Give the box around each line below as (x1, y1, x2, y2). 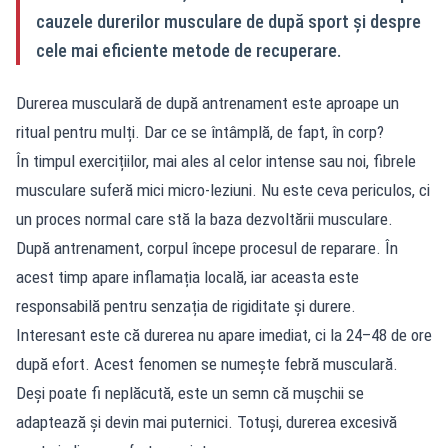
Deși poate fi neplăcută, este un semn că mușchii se (16, 383, 364, 403)
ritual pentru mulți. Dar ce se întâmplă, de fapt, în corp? (16, 122, 384, 142)
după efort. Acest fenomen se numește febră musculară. (16, 354, 398, 374)
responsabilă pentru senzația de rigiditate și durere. (16, 296, 356, 316)
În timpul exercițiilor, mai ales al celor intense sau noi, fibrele (16, 151, 416, 171)
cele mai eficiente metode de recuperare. (36, 40, 341, 61)
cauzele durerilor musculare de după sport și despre (36, 11, 421, 32)
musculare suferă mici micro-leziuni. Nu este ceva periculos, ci (16, 180, 430, 200)
